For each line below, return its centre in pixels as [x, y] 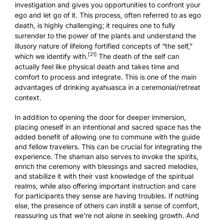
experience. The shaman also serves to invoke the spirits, [107, 156]
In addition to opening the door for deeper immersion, [100, 117]
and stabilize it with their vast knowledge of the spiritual [104, 176]
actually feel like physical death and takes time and [97, 66]
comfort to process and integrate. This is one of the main [106, 77]
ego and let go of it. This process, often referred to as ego [108, 15]
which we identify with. [51, 56]
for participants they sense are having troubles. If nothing [107, 195]
